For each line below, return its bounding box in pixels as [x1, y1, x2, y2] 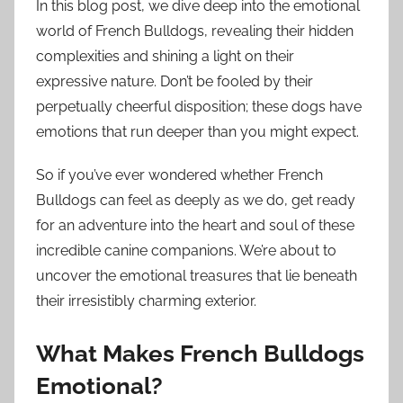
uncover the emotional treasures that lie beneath [36, 266, 357, 284]
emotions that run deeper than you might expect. [36, 122, 359, 140]
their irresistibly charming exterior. [36, 291, 256, 309]
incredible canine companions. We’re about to [36, 241, 336, 259]
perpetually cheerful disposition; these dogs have [36, 97, 362, 115]
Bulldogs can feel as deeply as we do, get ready [36, 191, 355, 209]
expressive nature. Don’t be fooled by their [36, 72, 313, 90]
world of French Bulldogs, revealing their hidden [36, 22, 354, 40]
